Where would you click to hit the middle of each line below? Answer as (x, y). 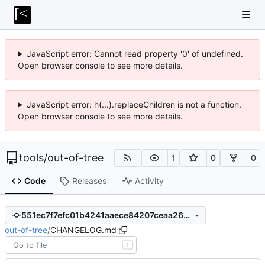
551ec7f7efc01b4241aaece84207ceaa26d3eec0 (186, 215)
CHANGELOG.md (83, 230)
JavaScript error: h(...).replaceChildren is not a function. (134, 104)
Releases (89, 181)
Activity (149, 181)
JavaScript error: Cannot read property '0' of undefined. (135, 54)
